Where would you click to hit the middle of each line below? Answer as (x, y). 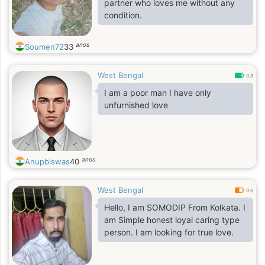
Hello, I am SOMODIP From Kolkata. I (175, 207)
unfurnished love (136, 105)
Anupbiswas (47, 161)
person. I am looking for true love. (169, 232)
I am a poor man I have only (158, 93)
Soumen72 (44, 47)
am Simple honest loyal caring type (172, 220)
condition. (123, 15)
